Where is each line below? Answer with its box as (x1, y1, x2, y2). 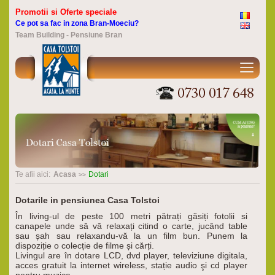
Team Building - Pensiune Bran (15, 31, 122, 39)
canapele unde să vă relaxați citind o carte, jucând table (15, 221, 247, 231)
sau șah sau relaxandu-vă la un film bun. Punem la (15, 231, 247, 241)
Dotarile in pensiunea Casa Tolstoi (15, 195, 160, 206)
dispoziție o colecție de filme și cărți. (15, 241, 154, 251)
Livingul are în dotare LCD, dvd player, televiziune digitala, (15, 250, 247, 261)
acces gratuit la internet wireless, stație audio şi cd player (15, 260, 247, 271)
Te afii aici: (15, 170, 50, 179)
